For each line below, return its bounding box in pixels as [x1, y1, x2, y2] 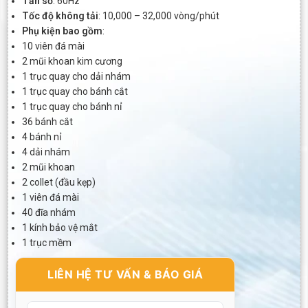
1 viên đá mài [22, 192, 79, 203]
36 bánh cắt [22, 116, 73, 127]
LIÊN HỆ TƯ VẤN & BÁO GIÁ [47, 267, 203, 281]
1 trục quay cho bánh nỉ [22, 101, 122, 112]
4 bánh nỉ [22, 131, 61, 142]
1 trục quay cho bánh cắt [22, 86, 128, 97]
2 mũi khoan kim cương [22, 56, 122, 67]
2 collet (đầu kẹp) [22, 177, 96, 188]
